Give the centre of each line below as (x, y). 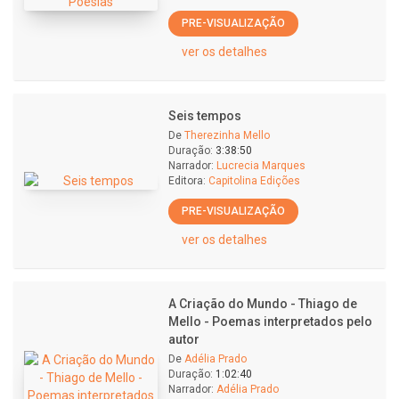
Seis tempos (205, 116)
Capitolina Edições (254, 181)
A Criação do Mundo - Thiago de (263, 304)
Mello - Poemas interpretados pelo (270, 322)
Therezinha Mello (227, 135)
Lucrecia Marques (261, 166)
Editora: (187, 181)
